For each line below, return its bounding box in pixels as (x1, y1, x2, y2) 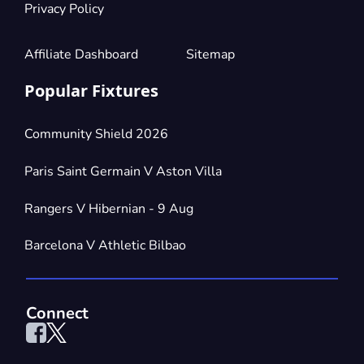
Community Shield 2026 (24, 125, 168, 144)
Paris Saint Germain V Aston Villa (24, 162, 222, 180)
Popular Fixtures (24, 80, 158, 102)
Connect (26, 301, 89, 324)
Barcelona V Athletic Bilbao (24, 236, 186, 255)
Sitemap (186, 45, 235, 63)
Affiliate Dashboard (24, 45, 138, 63)
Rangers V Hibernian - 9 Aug (24, 199, 193, 218)
